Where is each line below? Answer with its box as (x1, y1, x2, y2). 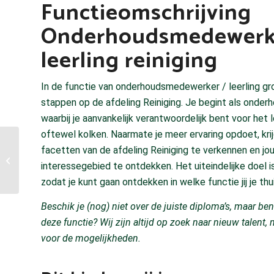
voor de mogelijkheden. (41, 232, 141, 244)
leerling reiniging (41, 43, 218, 80)
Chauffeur (21, 155, 56, 165)
